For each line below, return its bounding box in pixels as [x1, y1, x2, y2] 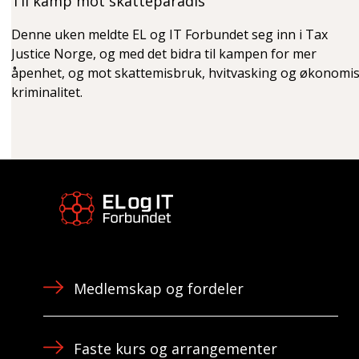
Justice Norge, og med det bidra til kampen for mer [11, 44, 317, 63]
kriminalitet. [11, 83, 83, 101]
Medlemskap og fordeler [73, 279, 244, 298]
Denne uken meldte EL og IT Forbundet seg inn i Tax [11, 25, 328, 43]
